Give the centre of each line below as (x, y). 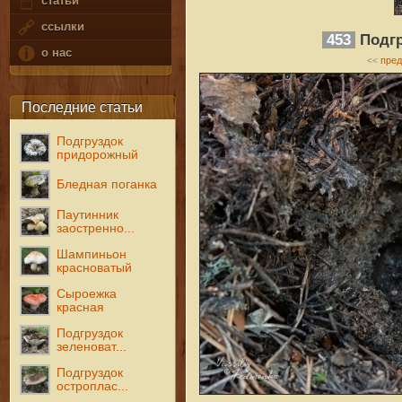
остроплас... (93, 386)
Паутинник (88, 214)
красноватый (95, 267)
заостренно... (96, 228)
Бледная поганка (107, 184)
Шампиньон (92, 254)
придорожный (98, 154)
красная (81, 307)
